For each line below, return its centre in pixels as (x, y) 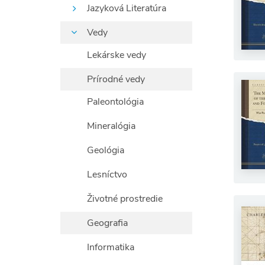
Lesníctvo (107, 174)
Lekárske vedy (117, 55)
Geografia (107, 223)
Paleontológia (115, 102)
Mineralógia (111, 126)
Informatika (111, 247)
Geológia (106, 150)
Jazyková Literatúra (127, 8)
